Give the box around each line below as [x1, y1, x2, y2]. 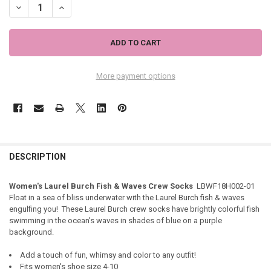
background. [8, 227, 54, 237]
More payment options [96, 71, 175, 81]
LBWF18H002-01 [192, 181, 256, 191]
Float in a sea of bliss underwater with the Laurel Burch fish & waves [8, 192, 244, 202]
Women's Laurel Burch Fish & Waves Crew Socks [8, 181, 193, 191]
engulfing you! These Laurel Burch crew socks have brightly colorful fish [8, 204, 260, 214]
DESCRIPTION [8, 152, 66, 162]
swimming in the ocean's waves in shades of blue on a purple [8, 215, 222, 225]
